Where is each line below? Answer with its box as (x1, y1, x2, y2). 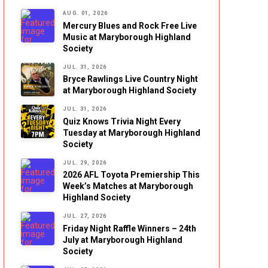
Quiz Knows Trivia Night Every (63, 116, 181, 126)
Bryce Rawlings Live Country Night (63, 74, 199, 84)
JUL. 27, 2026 (63, 213, 106, 220)
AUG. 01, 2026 (63, 10, 108, 16)
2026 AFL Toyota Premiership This (63, 170, 200, 180)
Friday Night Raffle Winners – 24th (63, 223, 197, 233)
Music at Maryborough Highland (63, 32, 191, 42)
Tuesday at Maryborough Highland (63, 127, 201, 138)
